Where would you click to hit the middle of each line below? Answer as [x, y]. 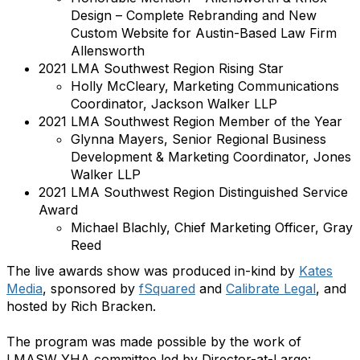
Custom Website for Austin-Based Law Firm [204, 33]
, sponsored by [91, 288]
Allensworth [108, 51]
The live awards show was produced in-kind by [153, 271]
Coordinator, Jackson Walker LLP [174, 104]
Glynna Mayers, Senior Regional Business [198, 139]
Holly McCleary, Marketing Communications [205, 86]
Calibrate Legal [271, 288]
